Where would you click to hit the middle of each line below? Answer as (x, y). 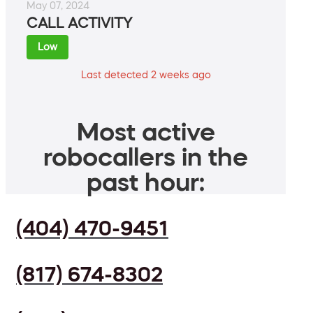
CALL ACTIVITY (79, 23)
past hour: (146, 182)
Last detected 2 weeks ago (146, 75)
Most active (146, 132)
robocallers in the (146, 157)
